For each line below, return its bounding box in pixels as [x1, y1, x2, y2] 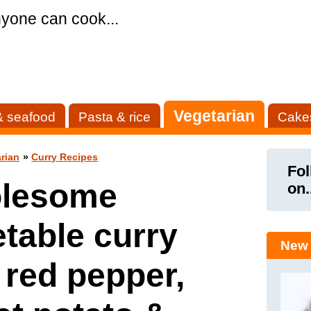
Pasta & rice [78, 110, 151, 124]
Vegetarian [174, 107, 255, 125]
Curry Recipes [31, 152, 99, 162]
